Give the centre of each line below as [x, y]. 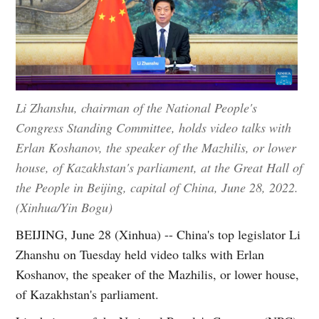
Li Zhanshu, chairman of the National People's [137, 108]
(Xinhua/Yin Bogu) [64, 208]
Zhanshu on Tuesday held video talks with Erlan [140, 255]
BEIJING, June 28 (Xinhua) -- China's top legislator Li [158, 235]
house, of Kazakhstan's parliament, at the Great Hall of [159, 168]
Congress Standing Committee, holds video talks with [154, 128]
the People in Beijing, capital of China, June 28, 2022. [157, 188]
